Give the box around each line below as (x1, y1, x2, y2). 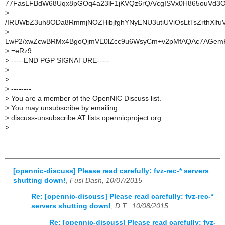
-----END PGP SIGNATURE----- (9, 57, 109, 65)
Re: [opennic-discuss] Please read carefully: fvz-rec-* (31, 193, 213, 201)
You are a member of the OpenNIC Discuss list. (9, 95, 161, 103)
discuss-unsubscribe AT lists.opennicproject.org (9, 114, 161, 122)
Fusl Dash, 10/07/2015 (70, 176, 142, 184)
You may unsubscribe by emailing (9, 104, 118, 113)
